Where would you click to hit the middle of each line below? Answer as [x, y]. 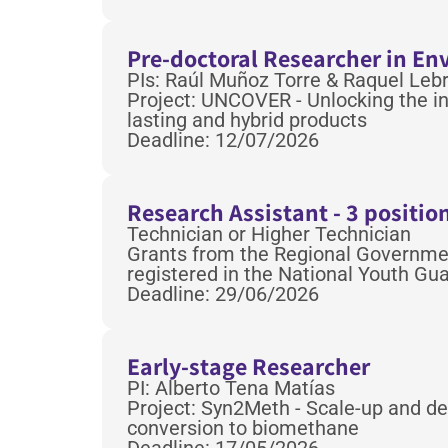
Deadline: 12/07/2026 [223, 140]
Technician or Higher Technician [269, 234]
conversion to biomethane [243, 428]
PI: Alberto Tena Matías [231, 388]
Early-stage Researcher [248, 366]
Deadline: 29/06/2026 [223, 294]
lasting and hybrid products [247, 120]
